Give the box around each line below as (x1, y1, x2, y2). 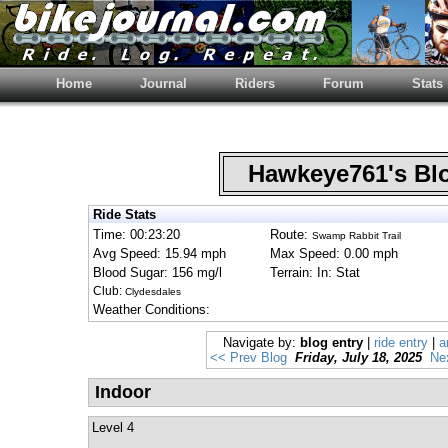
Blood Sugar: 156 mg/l (93, 265, 222, 280)
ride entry (374, 335, 428, 350)
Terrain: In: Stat (270, 265, 360, 280)
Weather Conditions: (93, 302, 210, 317)
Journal (140, 76, 187, 91)
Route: (270, 227, 312, 242)
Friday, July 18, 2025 (294, 350, 422, 365)
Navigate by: (223, 335, 300, 350)
